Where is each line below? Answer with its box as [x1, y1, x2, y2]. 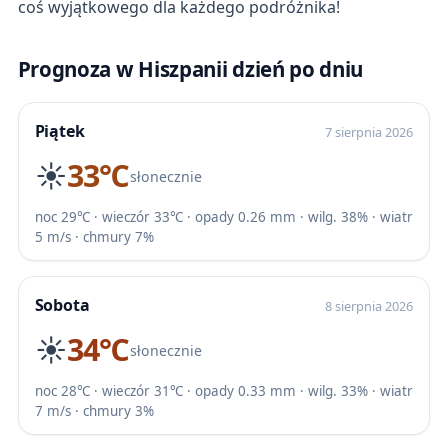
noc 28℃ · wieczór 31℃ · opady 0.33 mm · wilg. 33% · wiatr [34, 381, 413, 400]
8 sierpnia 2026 [325, 296, 414, 315]
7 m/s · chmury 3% [34, 401, 154, 420]
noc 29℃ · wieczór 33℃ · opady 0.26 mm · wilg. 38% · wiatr [34, 207, 413, 226]
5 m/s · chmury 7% [34, 227, 154, 246]
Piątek [34, 119, 85, 142]
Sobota [34, 293, 90, 316]
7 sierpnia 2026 [325, 122, 414, 141]
